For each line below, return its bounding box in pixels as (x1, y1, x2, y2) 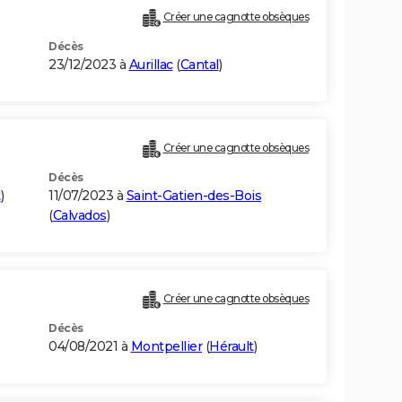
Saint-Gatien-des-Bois (126, 188, 261, 205)
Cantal (179, 57, 219, 74)
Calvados (52, 207, 107, 224)
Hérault (209, 338, 254, 355)
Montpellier (130, 338, 202, 355)
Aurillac (128, 57, 173, 74)
